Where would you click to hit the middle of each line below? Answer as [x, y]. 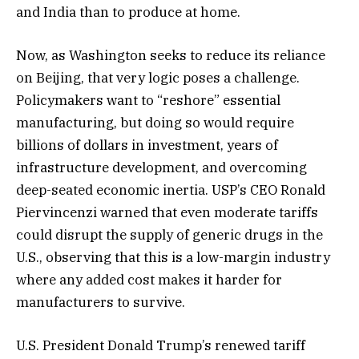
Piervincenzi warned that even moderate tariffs [167, 212]
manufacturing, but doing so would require [155, 122]
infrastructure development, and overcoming [161, 167]
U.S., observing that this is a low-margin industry [173, 257]
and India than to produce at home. [128, 12]
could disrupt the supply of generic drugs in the [169, 234]
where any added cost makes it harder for [149, 279]
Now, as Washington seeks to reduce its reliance [171, 55]
